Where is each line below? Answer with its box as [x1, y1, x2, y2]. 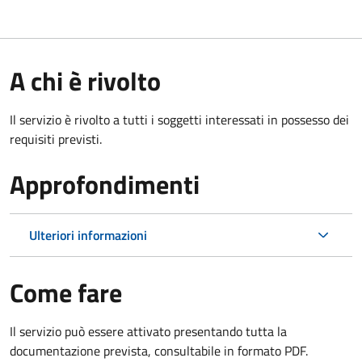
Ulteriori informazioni [29, 225, 147, 245]
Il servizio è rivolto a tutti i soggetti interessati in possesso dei [10, 109, 349, 129]
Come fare [10, 272, 122, 312]
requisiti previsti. [10, 128, 102, 149]
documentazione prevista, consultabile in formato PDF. [10, 340, 308, 360]
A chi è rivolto [10, 61, 161, 100]
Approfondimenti [10, 164, 200, 204]
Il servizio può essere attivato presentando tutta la [10, 321, 287, 341]
